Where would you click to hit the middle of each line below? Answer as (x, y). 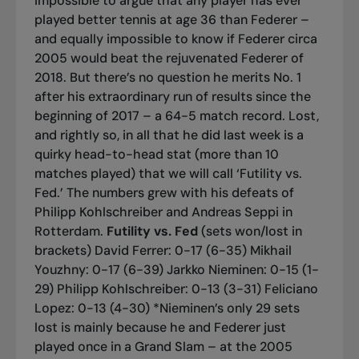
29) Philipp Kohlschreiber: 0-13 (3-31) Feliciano (176, 288)
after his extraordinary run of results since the (172, 96)
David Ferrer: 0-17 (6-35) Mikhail (193, 250)
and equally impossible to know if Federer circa (175, 38)
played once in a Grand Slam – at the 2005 (163, 346)
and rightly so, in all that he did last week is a (169, 135)
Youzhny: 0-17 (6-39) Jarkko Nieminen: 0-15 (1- (176, 269)
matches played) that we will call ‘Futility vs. (168, 173)
